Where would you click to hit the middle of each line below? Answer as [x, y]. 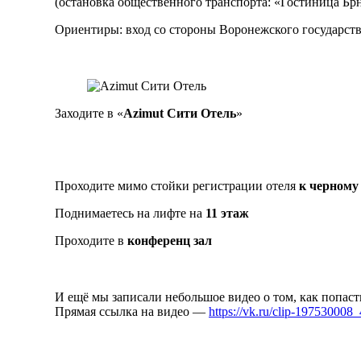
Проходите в [91, 240]
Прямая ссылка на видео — [132, 311]
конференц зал [170, 240]
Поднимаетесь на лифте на [130, 213]
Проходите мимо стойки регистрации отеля [177, 185]
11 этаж [227, 213]
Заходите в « [89, 113]
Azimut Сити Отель [180, 113]
